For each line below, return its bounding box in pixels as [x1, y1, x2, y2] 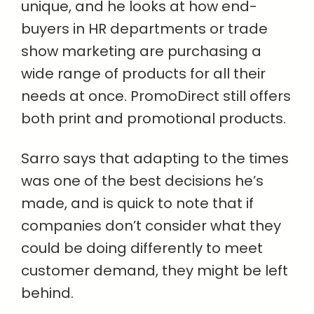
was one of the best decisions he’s [21, 171, 264, 191]
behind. [21, 283, 74, 303]
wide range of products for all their [21, 64, 266, 83]
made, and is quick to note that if [21, 193, 254, 213]
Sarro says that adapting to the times [21, 149, 289, 168]
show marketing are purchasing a [21, 41, 261, 61]
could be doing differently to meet [21, 238, 263, 258]
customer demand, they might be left [21, 261, 288, 280]
